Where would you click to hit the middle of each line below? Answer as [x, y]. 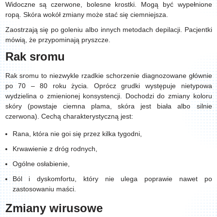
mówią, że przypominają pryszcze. [59, 40]
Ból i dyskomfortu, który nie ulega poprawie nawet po [112, 179]
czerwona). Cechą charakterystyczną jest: [70, 116]
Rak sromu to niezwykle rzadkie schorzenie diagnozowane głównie [108, 76]
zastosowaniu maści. [44, 189]
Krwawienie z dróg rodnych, [56, 149]
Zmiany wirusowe [55, 208]
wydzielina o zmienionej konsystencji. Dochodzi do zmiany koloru [108, 96]
